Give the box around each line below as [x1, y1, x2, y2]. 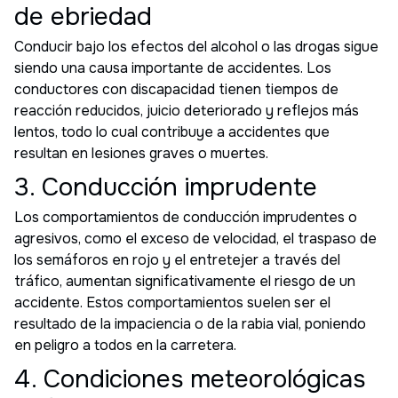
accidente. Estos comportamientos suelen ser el [14, 292, 330, 312]
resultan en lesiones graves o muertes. [14, 143, 268, 163]
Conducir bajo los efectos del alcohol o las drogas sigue [14, 36, 378, 56]
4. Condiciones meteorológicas [14, 362, 365, 395]
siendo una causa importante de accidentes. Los [14, 58, 331, 77]
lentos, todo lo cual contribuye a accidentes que [14, 122, 330, 141]
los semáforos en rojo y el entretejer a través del [14, 250, 340, 269]
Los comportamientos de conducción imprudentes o [14, 207, 357, 227]
